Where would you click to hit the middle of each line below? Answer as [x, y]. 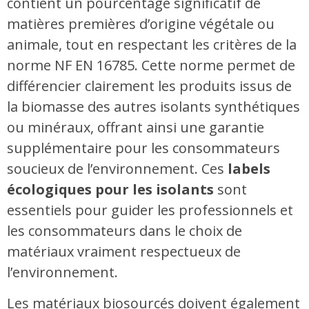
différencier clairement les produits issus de [149, 86]
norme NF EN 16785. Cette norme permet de [151, 66]
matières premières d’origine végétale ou [141, 24]
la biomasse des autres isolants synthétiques [153, 107]
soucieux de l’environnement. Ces [117, 169]
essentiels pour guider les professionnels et [150, 210]
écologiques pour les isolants [110, 190]
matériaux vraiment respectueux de [124, 252]
